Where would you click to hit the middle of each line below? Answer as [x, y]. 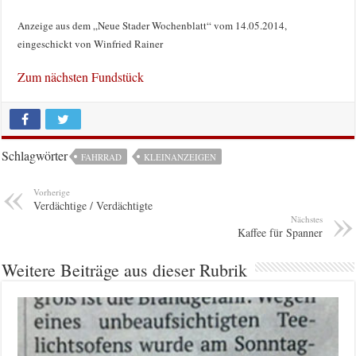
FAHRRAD [102, 157]
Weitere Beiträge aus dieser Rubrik [125, 269]
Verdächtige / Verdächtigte [93, 205]
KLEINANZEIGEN [180, 157]
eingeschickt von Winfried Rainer [91, 43]
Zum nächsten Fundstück [81, 76]
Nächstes [306, 219]
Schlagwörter [35, 155]
